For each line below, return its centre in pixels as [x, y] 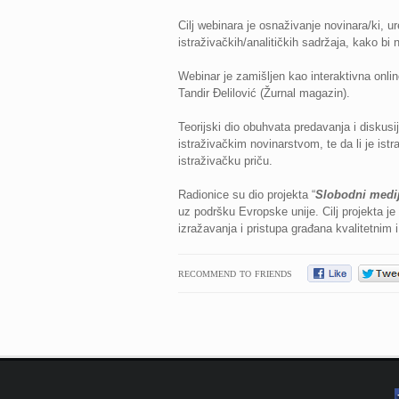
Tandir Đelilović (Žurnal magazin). [264, 93]
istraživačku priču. [227, 161]
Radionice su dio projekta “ [246, 195]
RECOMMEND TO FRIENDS [235, 274]
